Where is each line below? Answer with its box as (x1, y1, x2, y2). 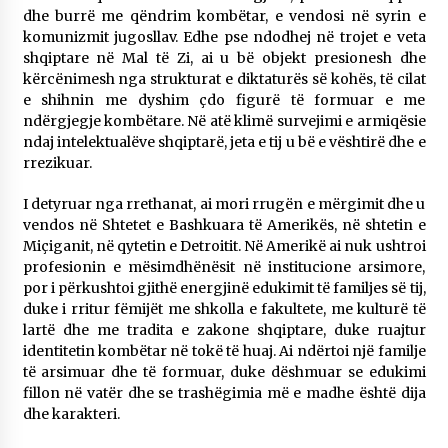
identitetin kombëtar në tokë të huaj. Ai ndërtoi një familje (22, 342, 426, 361)
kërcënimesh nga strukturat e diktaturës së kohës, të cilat (22, 70, 426, 89)
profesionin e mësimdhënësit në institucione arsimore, (22, 258, 426, 277)
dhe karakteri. (22, 405, 120, 424)
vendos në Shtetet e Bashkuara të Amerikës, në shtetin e (22, 216, 426, 235)
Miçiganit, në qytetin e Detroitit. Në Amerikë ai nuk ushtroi (22, 237, 426, 256)
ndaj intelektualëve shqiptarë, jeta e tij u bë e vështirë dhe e (22, 133, 426, 152)
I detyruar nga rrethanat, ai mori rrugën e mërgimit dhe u (22, 195, 426, 214)
